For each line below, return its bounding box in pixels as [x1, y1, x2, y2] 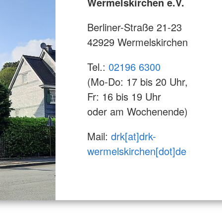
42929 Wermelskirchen [87, 35, 188, 50]
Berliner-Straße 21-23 [87, 20, 182, 35]
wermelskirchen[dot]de [87, 144, 186, 159]
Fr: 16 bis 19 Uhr [87, 89, 161, 104]
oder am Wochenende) [87, 104, 188, 119]
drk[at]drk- [111, 129, 156, 144]
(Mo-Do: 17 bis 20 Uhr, [87, 74, 188, 89]
